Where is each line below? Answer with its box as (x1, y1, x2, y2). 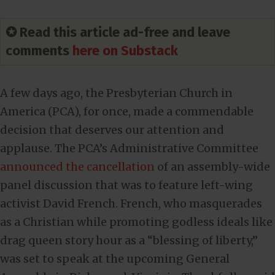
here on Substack (72, 42, 178, 60)
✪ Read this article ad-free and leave (6, 24, 230, 41)
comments (6, 42, 72, 60)
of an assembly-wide (155, 160, 270, 174)
